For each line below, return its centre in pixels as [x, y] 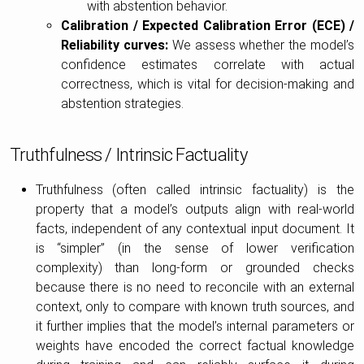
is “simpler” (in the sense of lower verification [195, 248]
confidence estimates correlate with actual [208, 64]
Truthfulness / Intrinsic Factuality [128, 154]
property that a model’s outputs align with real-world [195, 209]
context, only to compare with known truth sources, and [195, 306]
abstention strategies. [123, 103]
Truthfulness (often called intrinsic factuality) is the [195, 189]
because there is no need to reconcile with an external [195, 287]
